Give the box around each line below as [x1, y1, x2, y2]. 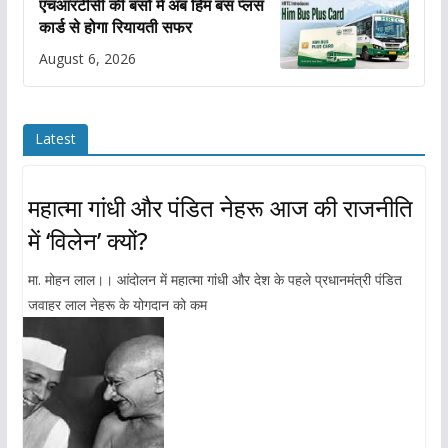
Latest [34, 128, 76, 148]
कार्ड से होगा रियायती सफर [38, 15, 192, 38]
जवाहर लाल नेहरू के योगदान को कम [27, 294, 207, 314]
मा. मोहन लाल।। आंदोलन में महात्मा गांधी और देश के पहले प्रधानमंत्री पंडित [27, 269, 402, 289]
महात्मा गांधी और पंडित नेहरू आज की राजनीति [27, 190, 413, 224]
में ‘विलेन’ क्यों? [27, 223, 148, 257]
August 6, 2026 [38, 48, 136, 68]
